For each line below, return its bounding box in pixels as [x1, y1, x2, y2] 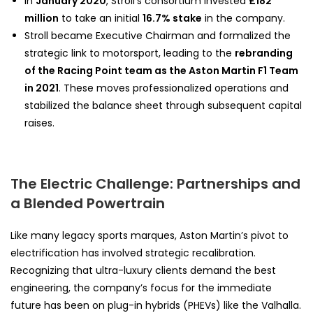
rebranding [235, 45, 293, 60]
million [24, 10, 59, 25]
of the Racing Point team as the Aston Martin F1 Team [24, 63, 298, 78]
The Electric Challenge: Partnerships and [10, 173, 300, 194]
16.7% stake [143, 10, 202, 25]
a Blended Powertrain [10, 193, 165, 213]
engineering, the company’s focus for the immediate [10, 280, 272, 295]
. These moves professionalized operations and [59, 80, 289, 95]
